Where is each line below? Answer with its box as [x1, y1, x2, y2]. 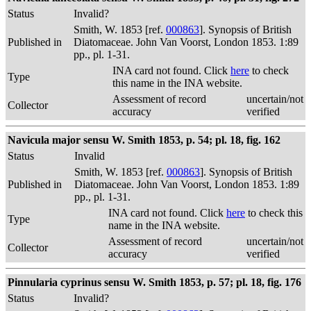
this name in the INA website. [112, 77, 242, 89]
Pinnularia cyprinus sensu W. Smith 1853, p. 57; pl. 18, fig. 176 [8, 276, 301, 288]
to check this [245, 207, 303, 219]
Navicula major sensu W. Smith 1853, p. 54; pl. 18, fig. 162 [8, 134, 280, 146]
